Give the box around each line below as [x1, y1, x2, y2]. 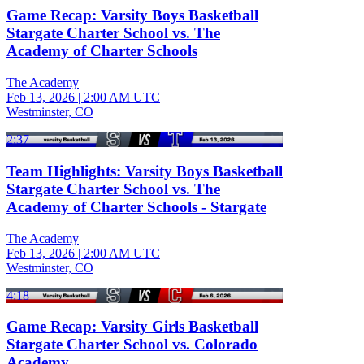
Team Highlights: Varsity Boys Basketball [6, 162, 283, 180]
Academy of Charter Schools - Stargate [6, 197, 266, 215]
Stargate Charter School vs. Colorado [6, 336, 258, 353]
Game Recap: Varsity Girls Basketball [6, 318, 258, 336]
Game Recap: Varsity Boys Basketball [6, 6, 258, 24]
